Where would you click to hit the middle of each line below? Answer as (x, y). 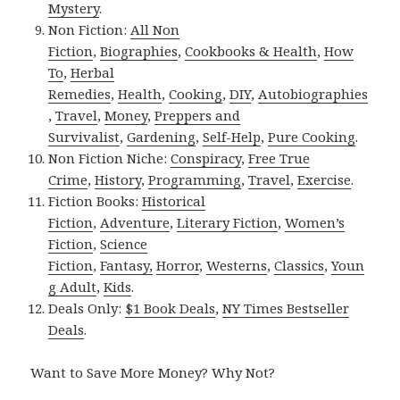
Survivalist (84, 137)
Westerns (237, 266)
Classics (300, 266)
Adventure (135, 223)
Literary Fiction (228, 223)
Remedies (80, 94)
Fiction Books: (96, 201)
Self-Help (232, 137)
